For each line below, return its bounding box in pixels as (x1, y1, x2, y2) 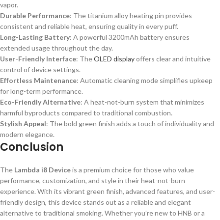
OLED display (94, 55, 135, 63)
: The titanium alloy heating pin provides (70, 11, 192, 20)
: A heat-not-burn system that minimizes (81, 98, 204, 107)
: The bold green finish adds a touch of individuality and (46, 119, 214, 128)
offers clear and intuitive (135, 55, 211, 63)
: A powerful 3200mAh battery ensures (70, 33, 190, 42)
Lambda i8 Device (14, 165, 71, 174)
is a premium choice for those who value (71, 165, 194, 174)
